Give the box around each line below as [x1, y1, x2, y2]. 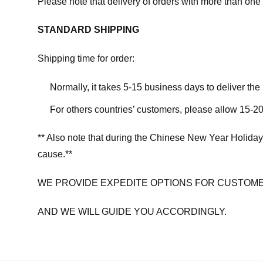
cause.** [38, 149, 72, 160]
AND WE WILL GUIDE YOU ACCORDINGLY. [38, 206, 227, 217]
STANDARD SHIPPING [38, 25, 139, 35]
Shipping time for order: [38, 53, 134, 64]
